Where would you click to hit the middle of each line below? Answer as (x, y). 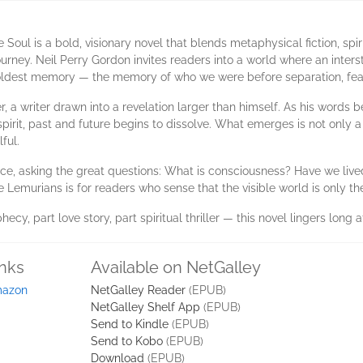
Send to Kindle (130, 324)
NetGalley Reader (138, 290)
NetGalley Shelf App (145, 307)
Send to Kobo (127, 341)
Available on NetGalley (176, 267)
